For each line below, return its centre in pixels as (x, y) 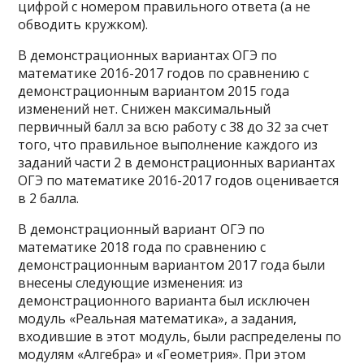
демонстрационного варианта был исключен (164, 301)
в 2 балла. (49, 198)
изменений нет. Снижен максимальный (145, 109)
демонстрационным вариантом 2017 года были (172, 265)
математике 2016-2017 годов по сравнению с (164, 73)
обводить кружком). (83, 24)
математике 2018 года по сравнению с (142, 247)
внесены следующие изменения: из (131, 283)
